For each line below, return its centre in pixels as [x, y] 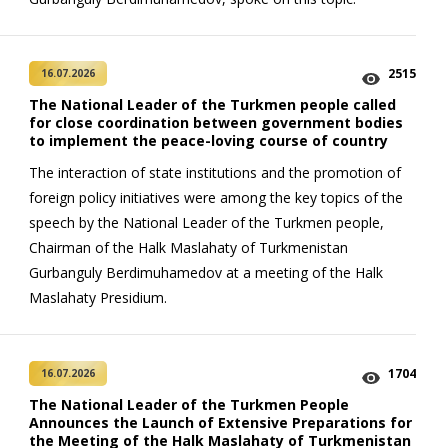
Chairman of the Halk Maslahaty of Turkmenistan [188, 248]
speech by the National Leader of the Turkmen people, [206, 223]
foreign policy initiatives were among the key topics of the [216, 198]
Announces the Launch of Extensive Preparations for [220, 422]
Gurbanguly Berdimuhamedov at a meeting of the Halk [206, 273]
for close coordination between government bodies [216, 123]
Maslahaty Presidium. [98, 298]
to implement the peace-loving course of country [208, 141]
